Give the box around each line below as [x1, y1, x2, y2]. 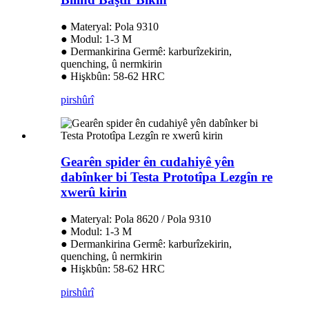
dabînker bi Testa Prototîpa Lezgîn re [61, 170, 272, 185]
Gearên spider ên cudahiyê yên [61, 154, 235, 170]
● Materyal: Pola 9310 [61, 20, 159, 32]
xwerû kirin [61, 185, 127, 200]
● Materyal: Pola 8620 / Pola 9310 [61, 212, 211, 225]
